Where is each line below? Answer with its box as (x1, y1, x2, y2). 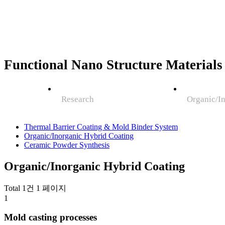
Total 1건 (4, 183, 34, 192)
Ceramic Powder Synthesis (24, 140, 109, 149)
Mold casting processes (4, 212, 97, 223)
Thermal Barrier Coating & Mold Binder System (24, 122, 178, 131)
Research (61, 94, 94, 104)
